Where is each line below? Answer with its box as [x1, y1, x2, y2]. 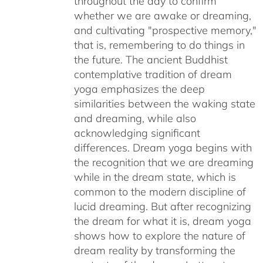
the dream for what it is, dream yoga [73, 214, 251, 228]
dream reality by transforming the [73, 244, 235, 258]
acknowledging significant [73, 126, 200, 140]
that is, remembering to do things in [73, 38, 245, 52]
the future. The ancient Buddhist [73, 53, 228, 67]
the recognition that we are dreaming [73, 156, 254, 170]
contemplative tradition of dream [73, 68, 232, 82]
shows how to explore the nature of [73, 229, 245, 243]
